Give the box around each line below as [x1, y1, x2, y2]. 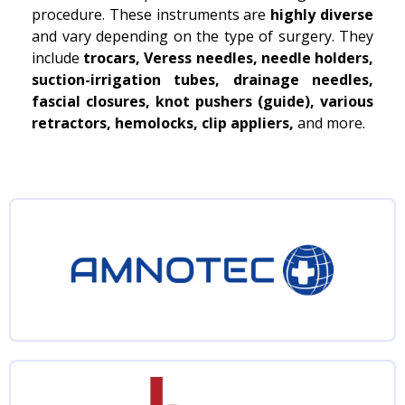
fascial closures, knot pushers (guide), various [32, 91, 373, 111]
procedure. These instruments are [32, 5, 271, 24]
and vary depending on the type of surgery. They [32, 26, 373, 46]
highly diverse [270, 5, 374, 24]
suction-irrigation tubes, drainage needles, [32, 70, 373, 89]
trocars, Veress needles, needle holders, [83, 48, 374, 68]
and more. [294, 113, 365, 133]
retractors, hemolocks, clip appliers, [32, 113, 294, 133]
